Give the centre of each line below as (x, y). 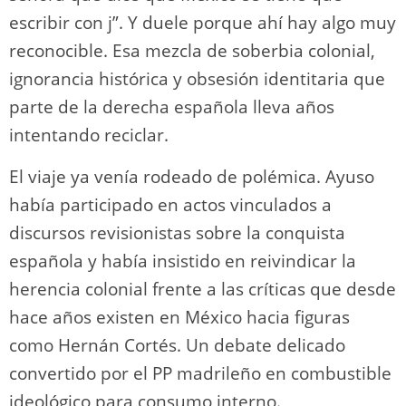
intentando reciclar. (89, 135)
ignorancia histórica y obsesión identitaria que (197, 78)
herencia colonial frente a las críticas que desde (203, 289)
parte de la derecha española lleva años (172, 106)
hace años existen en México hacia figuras (179, 317)
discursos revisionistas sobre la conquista (177, 232)
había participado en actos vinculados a (170, 204)
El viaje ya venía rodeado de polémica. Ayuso (192, 176)
